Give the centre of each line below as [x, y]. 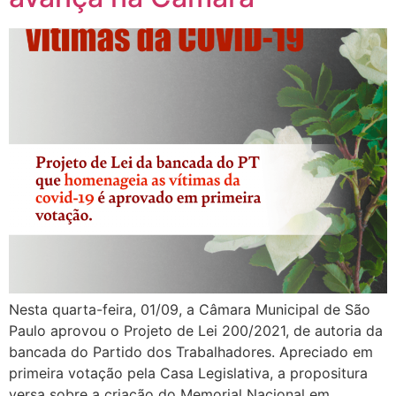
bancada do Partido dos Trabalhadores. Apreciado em [191, 352]
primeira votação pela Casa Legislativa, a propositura [188, 373]
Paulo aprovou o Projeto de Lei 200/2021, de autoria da [196, 331]
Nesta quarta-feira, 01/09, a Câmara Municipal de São [190, 310]
